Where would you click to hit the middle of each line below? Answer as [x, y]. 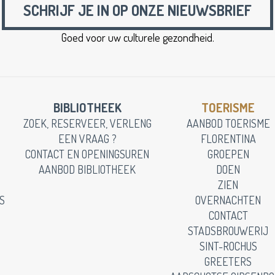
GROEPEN [228, 154]
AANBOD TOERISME [228, 123]
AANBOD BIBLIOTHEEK [87, 169]
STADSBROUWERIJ [228, 231]
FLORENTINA [228, 139]
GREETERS [228, 261]
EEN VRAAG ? [87, 139]
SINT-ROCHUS [228, 246]
